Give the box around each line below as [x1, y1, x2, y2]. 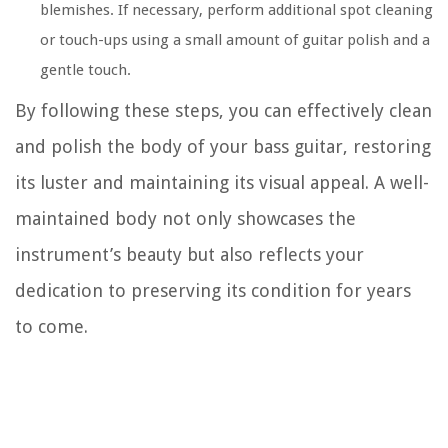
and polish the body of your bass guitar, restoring [15, 136, 431, 158]
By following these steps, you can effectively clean [15, 100, 432, 122]
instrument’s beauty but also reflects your [15, 244, 364, 266]
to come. [15, 316, 88, 338]
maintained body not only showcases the [15, 208, 356, 230]
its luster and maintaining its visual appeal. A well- [15, 172, 429, 194]
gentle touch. [40, 61, 131, 80]
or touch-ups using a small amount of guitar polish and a [40, 31, 430, 50]
